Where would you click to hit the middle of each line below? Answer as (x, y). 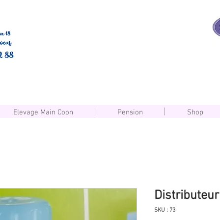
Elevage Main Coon (43, 112)
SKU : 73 (165, 210)
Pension (130, 112)
